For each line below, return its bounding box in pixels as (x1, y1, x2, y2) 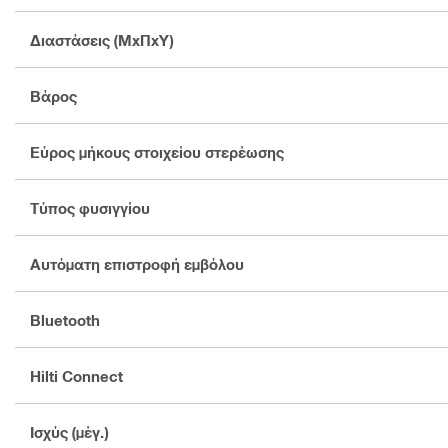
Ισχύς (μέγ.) (30, 422, 108, 441)
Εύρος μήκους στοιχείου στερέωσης (30, 142, 284, 161)
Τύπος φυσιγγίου (30, 198, 150, 217)
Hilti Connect (30, 366, 123, 385)
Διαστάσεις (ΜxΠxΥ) (30, 30, 173, 49)
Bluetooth (30, 310, 100, 329)
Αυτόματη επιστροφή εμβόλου (30, 254, 244, 273)
